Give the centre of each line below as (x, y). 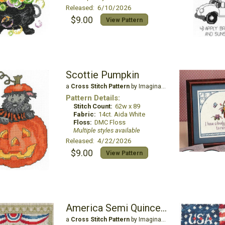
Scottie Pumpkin (102, 75)
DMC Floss (110, 122)
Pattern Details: (93, 98)
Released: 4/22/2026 (98, 141)
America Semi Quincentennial (163, 208)
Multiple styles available (106, 130)
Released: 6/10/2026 (98, 8)
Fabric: (84, 114)
